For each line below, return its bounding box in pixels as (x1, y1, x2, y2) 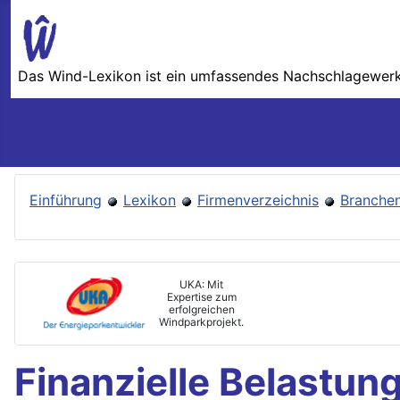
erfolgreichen (168, 303, 235, 317)
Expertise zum (166, 290, 237, 304)
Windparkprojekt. (159, 315, 244, 329)
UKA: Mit (179, 278, 223, 292)
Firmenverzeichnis (197, 191, 319, 210)
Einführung (29, 191, 102, 210)
